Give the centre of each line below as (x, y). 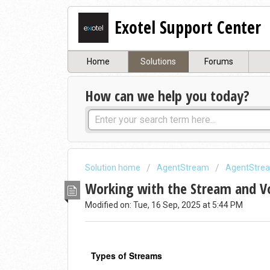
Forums (218, 62)
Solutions (158, 62)
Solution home (114, 168)
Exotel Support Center (188, 27)
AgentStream (183, 168)
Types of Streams (127, 256)
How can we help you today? (167, 96)
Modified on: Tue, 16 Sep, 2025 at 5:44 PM (164, 205)
